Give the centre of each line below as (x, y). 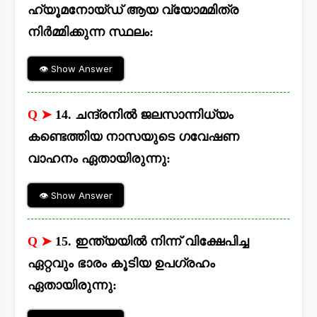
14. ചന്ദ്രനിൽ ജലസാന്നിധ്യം (144, 115)
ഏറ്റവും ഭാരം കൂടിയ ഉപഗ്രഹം (121, 264)
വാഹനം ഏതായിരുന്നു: (99, 159)
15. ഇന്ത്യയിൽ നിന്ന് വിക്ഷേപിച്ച (152, 242)
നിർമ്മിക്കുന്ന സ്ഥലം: (91, 32)
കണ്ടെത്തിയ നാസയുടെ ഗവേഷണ (133, 137)
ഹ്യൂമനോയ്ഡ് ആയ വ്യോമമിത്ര (133, 10)
